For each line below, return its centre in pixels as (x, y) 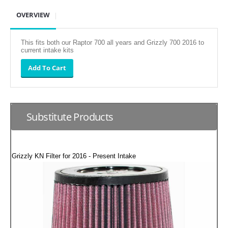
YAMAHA (42, 34)
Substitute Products (70, 117)
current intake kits (47, 50)
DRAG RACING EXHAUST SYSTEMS (79, 210)
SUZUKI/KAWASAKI (58, 13)
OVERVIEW (33, 15)
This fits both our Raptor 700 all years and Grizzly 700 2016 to (112, 42)
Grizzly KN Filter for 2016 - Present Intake (74, 156)
